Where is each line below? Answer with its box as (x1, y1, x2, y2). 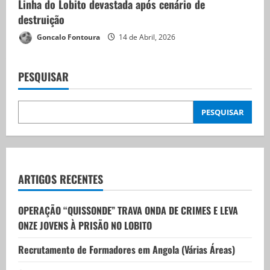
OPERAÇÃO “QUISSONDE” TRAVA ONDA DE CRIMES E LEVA (18, 202, 238, 218)
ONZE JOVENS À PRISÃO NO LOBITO (18, 218, 152, 233)
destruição (18, 11, 64, 27)
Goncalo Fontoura (35, 31, 100, 42)
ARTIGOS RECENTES (18, 171, 103, 187)
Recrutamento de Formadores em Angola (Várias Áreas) (18, 242, 235, 257)
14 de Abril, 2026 (117, 31, 175, 42)
